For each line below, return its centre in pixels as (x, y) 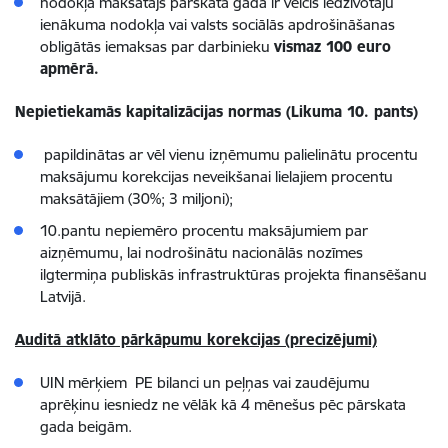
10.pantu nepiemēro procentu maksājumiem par (204, 230)
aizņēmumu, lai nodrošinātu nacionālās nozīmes (201, 252)
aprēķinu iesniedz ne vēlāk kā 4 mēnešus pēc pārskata (223, 404)
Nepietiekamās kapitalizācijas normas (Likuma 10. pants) (216, 111)
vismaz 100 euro (332, 46)
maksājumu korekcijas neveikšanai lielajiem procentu (216, 176)
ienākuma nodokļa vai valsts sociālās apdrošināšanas (217, 24)
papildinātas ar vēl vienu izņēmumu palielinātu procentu (229, 154)
